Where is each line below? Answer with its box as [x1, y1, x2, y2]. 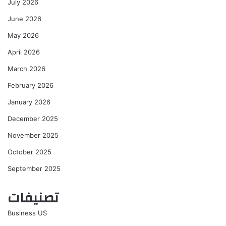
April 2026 [8, 47, 40, 56]
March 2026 [8, 64, 45, 73]
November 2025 [8, 131, 59, 139]
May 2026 [8, 31, 39, 39]
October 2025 [8, 147, 51, 156]
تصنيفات [8, 185, 59, 211]
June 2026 [8, 14, 41, 23]
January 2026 [8, 97, 50, 106]
